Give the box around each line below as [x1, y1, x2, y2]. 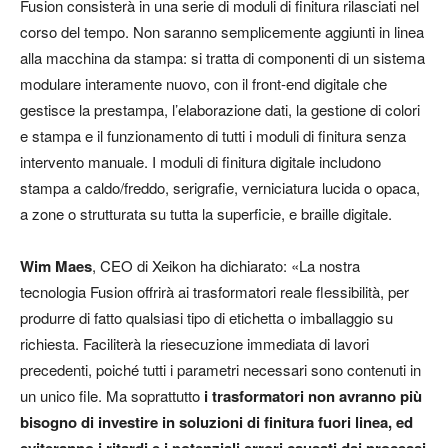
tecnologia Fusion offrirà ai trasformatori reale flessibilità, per [20, 281, 409, 303]
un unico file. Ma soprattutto [20, 385, 204, 407]
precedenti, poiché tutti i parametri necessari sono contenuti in [20, 359, 421, 381]
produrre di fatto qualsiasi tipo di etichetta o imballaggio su [20, 307, 393, 329]
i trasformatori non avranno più [204, 385, 422, 408]
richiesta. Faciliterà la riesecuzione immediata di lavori [20, 333, 369, 355]
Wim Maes [20, 255, 92, 278]
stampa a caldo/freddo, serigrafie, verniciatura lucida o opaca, [20, 177, 420, 199]
